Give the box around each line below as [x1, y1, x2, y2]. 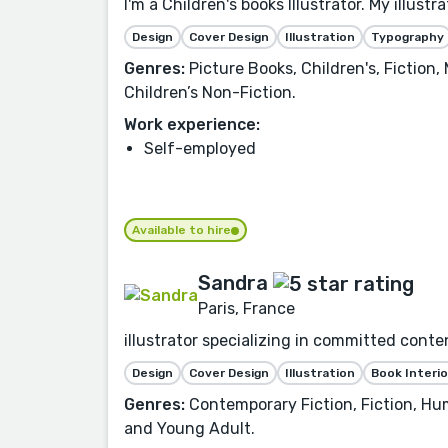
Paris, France [198, 299, 295, 318]
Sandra [198, 270, 268, 295]
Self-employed [144, 138, 256, 158]
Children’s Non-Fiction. [124, 82, 296, 102]
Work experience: [124, 114, 260, 134]
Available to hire [132, 222, 231, 237]
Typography [371, 29, 444, 44]
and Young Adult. [124, 419, 255, 438]
